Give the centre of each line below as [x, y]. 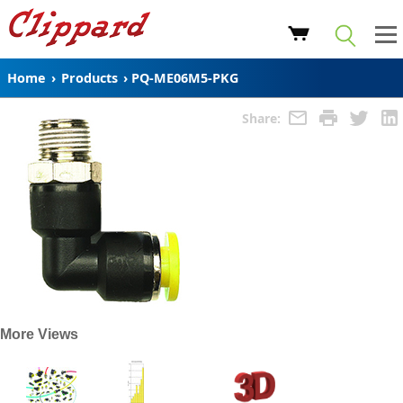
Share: [263, 118]
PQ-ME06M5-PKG [185, 78]
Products [90, 78]
